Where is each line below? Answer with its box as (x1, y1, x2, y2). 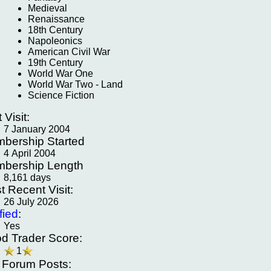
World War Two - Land (28, 79, 123, 90)
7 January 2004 (4, 124, 70, 134)
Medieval (28, 3, 67, 13)
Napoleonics (28, 36, 82, 46)
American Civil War (28, 47, 110, 57)
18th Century (28, 25, 83, 35)
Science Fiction (28, 90, 94, 100)
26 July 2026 (4, 197, 59, 207)
